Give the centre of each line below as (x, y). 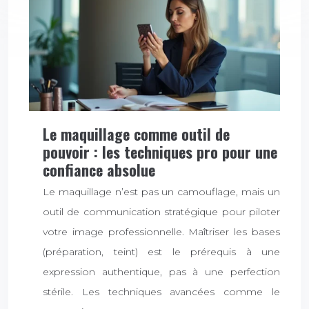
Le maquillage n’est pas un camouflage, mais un (161, 191)
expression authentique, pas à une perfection (161, 271)
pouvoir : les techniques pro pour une (160, 152)
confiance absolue (99, 170)
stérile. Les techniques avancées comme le (161, 291)
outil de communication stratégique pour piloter (161, 211)
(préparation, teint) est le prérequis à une (161, 251)
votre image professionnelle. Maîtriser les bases (161, 231)
